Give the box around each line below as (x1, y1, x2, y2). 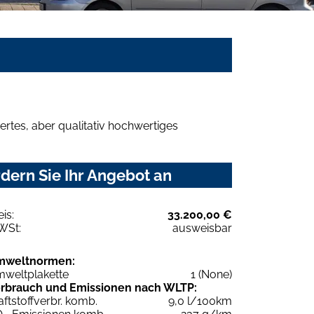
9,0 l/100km (168, 294, 232, 308)
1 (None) (191, 268, 232, 282)
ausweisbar (172, 221, 232, 235)
